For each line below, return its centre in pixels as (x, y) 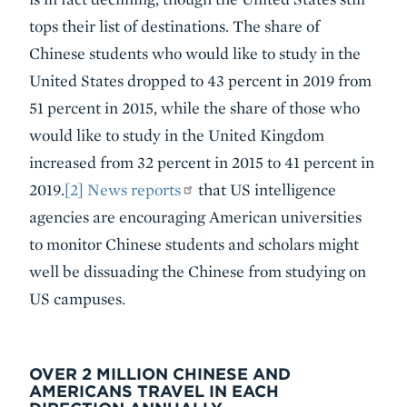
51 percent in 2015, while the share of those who (194, 108)
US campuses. (77, 299)
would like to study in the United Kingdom (177, 135)
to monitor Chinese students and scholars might (194, 244)
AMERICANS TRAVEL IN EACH (154, 392)
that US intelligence (266, 190)
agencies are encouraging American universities (195, 217)
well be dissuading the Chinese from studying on (198, 272)
